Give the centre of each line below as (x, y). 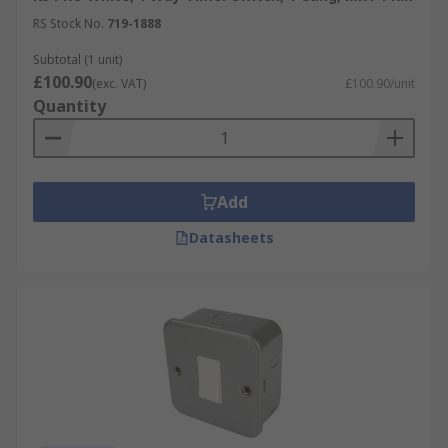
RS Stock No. (68, 23)
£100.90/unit (380, 83)
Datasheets (231, 237)
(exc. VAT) (119, 83)
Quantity (69, 106)
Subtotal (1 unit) (77, 59)
